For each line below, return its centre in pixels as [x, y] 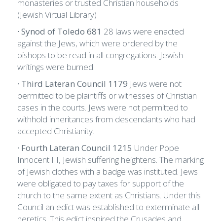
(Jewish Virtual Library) [58, 15]
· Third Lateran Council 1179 [74, 84]
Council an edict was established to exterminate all [108, 207]
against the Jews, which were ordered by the [97, 43]
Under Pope [157, 148]
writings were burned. [57, 67]
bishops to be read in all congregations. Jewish [100, 55]
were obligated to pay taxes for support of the [101, 184]
